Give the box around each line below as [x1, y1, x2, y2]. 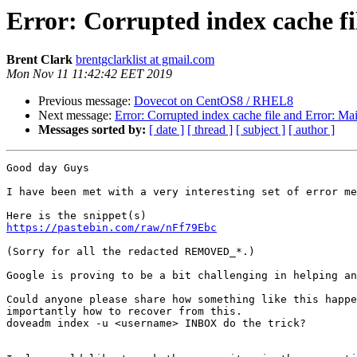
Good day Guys [6, 162, 89, 175]
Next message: [38, 108, 115, 123]
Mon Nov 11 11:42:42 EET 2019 [6, 67, 172, 81]
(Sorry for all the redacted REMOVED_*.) [6, 245, 255, 258]
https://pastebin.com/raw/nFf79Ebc [6, 222, 217, 234]
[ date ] [149, 123, 184, 137]
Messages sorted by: [38, 123, 146, 137]
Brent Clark [6, 53, 73, 67]
